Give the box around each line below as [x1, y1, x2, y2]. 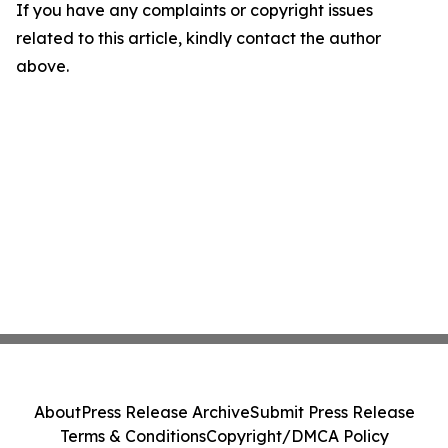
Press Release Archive [80, 402, 250, 422]
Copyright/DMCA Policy [205, 426, 389, 446]
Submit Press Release [249, 402, 415, 422]
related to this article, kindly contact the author [16, 28, 381, 49]
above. [16, 56, 69, 77]
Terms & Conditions [59, 426, 206, 446]
